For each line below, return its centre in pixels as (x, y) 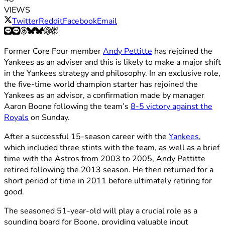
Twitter (25, 21)
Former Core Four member (53, 51)
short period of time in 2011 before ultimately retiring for (108, 181)
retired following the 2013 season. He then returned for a (109, 170)
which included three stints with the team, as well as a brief (112, 148)
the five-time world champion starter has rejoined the (101, 85)
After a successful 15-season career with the (86, 137)
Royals (16, 118)
